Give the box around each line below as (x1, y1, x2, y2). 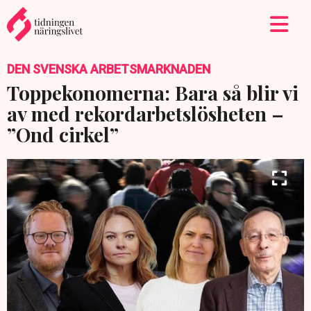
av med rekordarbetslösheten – (7, 101, 284, 126)
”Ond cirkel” (7, 121, 119, 147)
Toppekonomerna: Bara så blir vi (7, 80, 299, 106)
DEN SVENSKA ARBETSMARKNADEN (7, 62, 210, 76)
